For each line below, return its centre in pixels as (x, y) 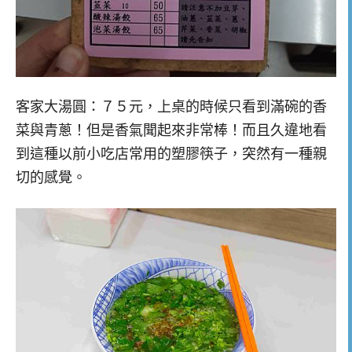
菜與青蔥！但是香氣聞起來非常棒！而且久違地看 (171, 131)
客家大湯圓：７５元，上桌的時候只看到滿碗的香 (171, 107)
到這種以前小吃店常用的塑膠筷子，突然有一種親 (171, 154)
